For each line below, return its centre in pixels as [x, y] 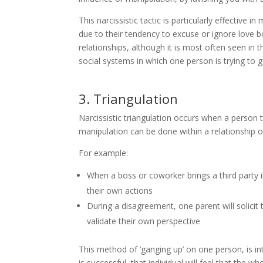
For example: [104, 153]
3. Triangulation [129, 98]
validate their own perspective [144, 221]
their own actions [120, 190]
